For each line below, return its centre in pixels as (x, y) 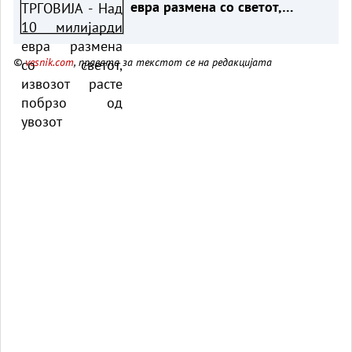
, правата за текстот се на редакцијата (173, 61)
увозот (151, 44)
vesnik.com (49, 61)
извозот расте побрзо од (209, 25)
